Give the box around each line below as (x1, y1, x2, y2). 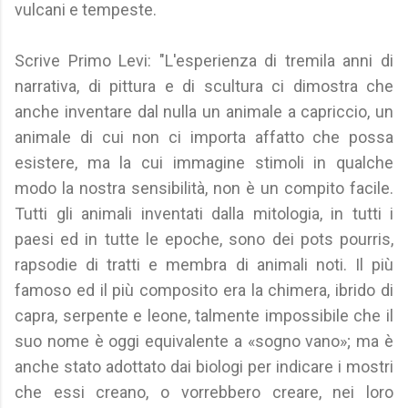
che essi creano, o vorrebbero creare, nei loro (15, 382, 393, 402)
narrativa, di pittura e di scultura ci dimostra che (15, 76, 393, 96)
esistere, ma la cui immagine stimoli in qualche (15, 153, 393, 172)
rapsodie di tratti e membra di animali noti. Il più (15, 255, 393, 274)
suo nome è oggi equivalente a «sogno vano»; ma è (15, 331, 393, 351)
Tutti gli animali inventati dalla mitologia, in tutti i (15, 204, 393, 223)
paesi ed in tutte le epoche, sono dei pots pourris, (15, 229, 393, 249)
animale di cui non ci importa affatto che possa (15, 127, 393, 147)
